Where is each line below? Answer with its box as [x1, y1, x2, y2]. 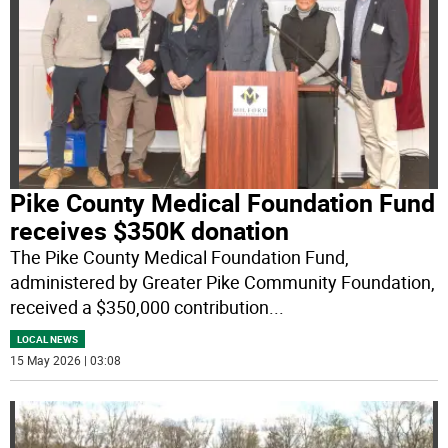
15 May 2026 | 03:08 [10, 352, 122, 369]
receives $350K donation [10, 214, 290, 248]
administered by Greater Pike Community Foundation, [10, 270, 436, 295]
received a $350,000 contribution [10, 295, 270, 320]
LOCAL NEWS [17, 332, 79, 347]
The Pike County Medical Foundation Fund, [10, 245, 350, 270]
